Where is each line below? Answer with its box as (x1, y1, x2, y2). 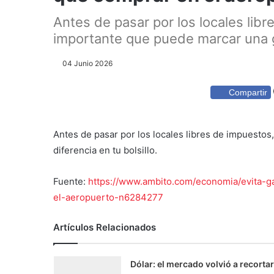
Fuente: (53, 175, 88, 187)
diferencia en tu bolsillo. (53, 144, 157, 156)
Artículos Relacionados (53, 221, 156, 233)
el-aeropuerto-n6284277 (53, 191, 163, 203)
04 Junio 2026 (62, 59, 113, 68)
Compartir (229, 87, 267, 97)
